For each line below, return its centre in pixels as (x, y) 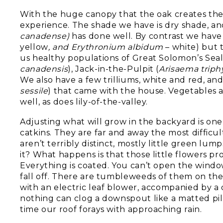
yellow (34, 47)
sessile (34, 91)
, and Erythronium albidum (107, 47)
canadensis (44, 69)
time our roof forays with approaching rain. (111, 209)
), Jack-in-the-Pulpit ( (113, 69)
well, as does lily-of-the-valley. (84, 102)
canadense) (46, 36)
